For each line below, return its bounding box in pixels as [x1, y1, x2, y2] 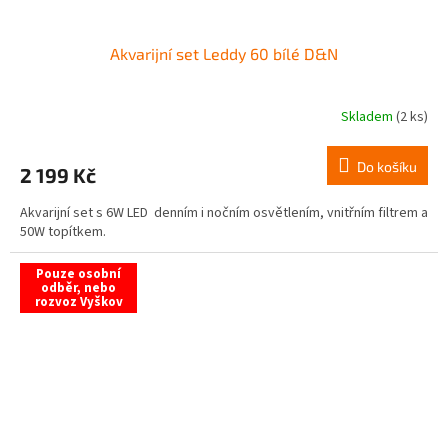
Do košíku [357, 158, 417, 176]
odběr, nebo [41, 279, 116, 298]
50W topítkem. [20, 222, 106, 243]
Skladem [341, 106, 396, 127]
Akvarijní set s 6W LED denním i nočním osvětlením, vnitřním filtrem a [20, 203, 428, 224]
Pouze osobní [36, 265, 121, 284]
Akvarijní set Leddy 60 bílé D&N [110, 44, 338, 64]
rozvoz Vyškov [34, 293, 123, 312]
